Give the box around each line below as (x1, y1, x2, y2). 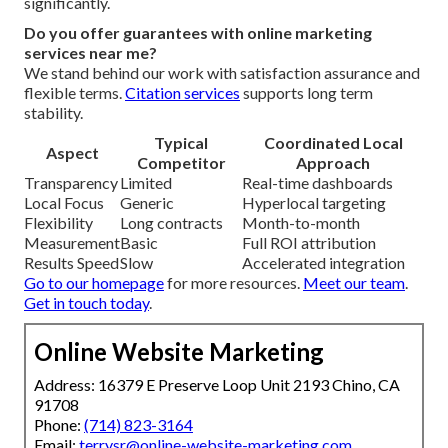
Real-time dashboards (242, 173, 393, 193)
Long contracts (120, 213, 223, 233)
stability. (24, 103, 83, 123)
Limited (120, 173, 172, 193)
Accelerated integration (242, 253, 405, 273)
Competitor (136, 153, 226, 173)
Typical (154, 133, 208, 153)
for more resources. (164, 273, 303, 293)
